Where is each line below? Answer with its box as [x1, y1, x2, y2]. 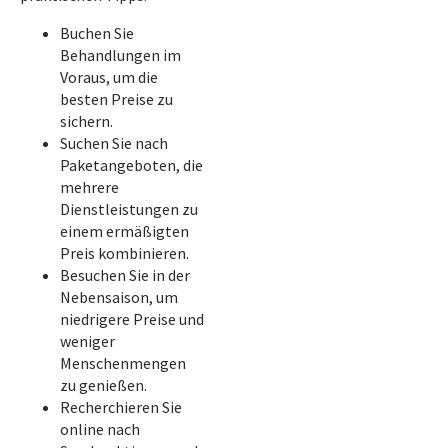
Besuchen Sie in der [60, 265, 190, 285]
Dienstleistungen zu [60, 199, 198, 219]
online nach [60, 419, 140, 439]
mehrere [60, 177, 119, 197]
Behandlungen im [60, 45, 181, 65]
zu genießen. [60, 375, 147, 395]
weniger [60, 331, 115, 351]
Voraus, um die [60, 67, 158, 87]
